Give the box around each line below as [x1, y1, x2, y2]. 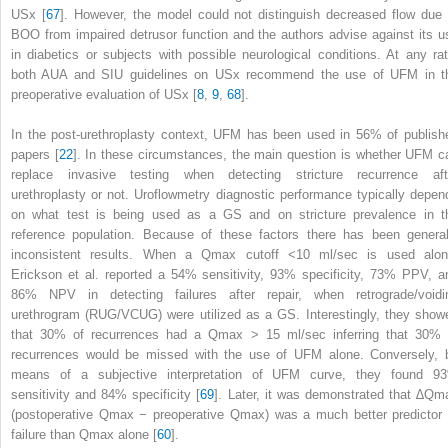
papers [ [11, 146, 59, 162]
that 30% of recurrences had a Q [11, 326, 219, 342]
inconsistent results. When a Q [11, 246, 212, 262]
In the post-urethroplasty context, [11, 126, 214, 142]
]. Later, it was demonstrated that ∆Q [214, 386, 435, 402]
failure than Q [11, 426, 89, 442]
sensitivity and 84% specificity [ [11, 386, 201, 402]
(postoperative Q [11, 406, 109, 422]
